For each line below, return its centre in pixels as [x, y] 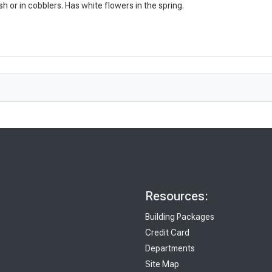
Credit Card [167, 233]
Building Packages [180, 217]
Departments [170, 249]
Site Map [162, 264]
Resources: [177, 196]
